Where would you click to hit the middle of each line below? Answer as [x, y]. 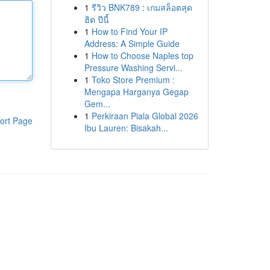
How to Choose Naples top [142, 55]
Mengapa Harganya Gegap [136, 92]
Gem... [97, 104]
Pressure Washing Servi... [133, 67]
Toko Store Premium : [133, 80]
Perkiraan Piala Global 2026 [145, 116]
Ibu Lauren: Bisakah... [126, 128]
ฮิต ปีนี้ [96, 19]
